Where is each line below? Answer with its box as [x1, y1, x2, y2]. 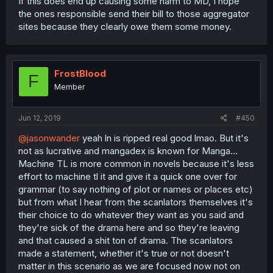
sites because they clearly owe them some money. [18, 20, 232, 32]
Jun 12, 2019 [18, 113, 61, 122]
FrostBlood [54, 67, 106, 79]
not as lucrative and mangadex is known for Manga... [18, 145, 238, 157]
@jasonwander [18, 132, 80, 144]
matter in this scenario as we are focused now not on [18, 260, 240, 272]
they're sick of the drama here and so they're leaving [18, 222, 239, 233]
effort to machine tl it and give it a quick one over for [18, 171, 237, 182]
